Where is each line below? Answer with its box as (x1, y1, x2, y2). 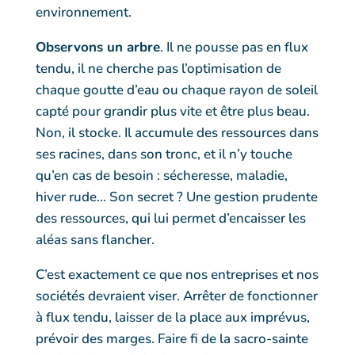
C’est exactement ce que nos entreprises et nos (35, 265, 319, 284)
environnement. (35, 2, 132, 21)
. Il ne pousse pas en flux (159, 37, 308, 56)
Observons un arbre (35, 37, 160, 56)
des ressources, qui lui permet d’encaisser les (35, 208, 306, 227)
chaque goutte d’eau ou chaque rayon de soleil (35, 80, 318, 99)
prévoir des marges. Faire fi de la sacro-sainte (35, 329, 308, 348)
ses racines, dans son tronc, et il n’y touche (35, 144, 292, 163)
